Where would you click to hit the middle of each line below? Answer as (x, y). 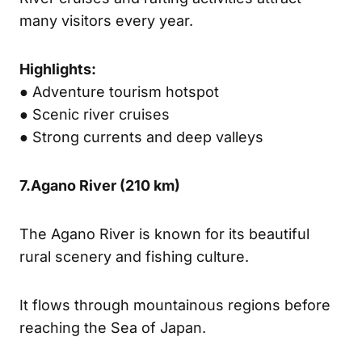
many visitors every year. (106, 20)
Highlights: (58, 69)
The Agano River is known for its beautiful (164, 234)
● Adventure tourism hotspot (119, 91)
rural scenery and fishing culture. (134, 256)
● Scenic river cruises (95, 114)
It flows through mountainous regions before (175, 305)
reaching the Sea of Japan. (113, 327)
